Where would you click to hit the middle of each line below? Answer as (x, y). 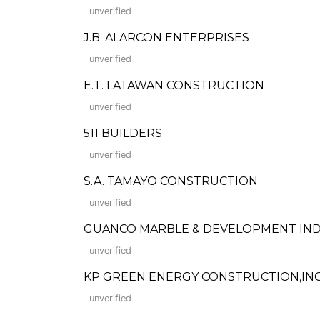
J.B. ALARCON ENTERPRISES (166, 37)
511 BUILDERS (123, 133)
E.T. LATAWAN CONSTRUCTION (174, 85)
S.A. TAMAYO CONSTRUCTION (171, 181)
